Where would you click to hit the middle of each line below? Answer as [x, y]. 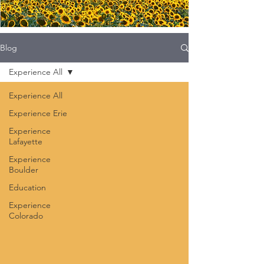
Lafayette [26, 141]
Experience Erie [38, 113]
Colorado [26, 216]
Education [27, 187]
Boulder [24, 170]
